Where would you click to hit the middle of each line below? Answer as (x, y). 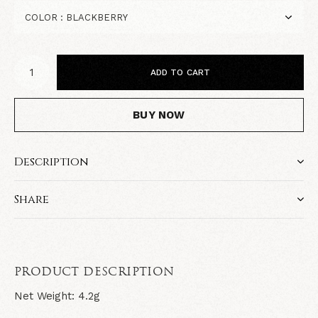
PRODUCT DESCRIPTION (94, 273)
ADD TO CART (180, 72)
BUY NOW (159, 115)
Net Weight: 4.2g (57, 296)
